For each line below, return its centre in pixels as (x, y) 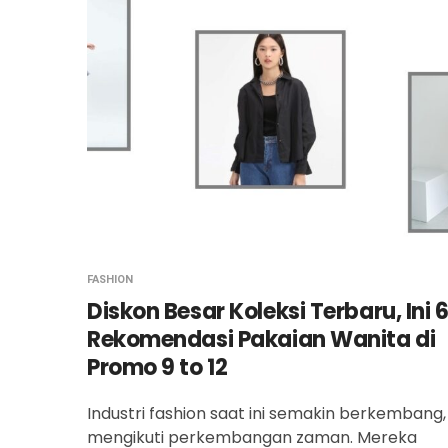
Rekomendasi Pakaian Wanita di (261, 339)
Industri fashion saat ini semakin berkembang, (266, 413)
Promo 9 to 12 (157, 367)
